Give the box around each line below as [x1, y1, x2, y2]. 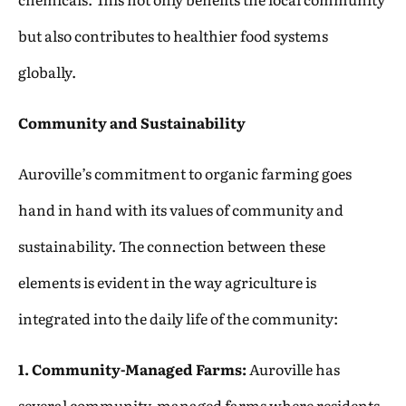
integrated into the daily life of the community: [18, 306, 338, 329]
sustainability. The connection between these [18, 234, 325, 256]
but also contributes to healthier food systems [18, 24, 328, 46]
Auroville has [246, 357, 340, 380]
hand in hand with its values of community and [18, 198, 343, 220]
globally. [18, 60, 76, 82]
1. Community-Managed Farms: [18, 357, 246, 380]
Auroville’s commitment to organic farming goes [18, 161, 352, 184]
